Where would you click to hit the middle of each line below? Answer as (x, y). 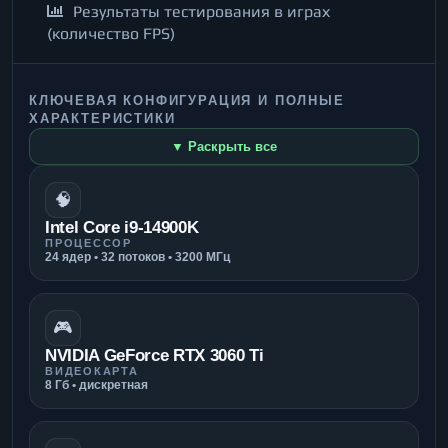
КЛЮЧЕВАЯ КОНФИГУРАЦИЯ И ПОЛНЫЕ (187, 100)
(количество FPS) (111, 33)
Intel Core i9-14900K (122, 227)
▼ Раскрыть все (224, 146)
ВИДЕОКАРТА (92, 370)
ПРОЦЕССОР (88, 242)
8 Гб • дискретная (96, 384)
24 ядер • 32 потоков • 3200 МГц (137, 256)
